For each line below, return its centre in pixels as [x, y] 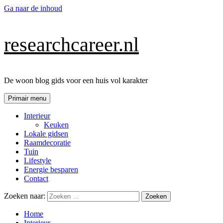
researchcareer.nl [71, 45]
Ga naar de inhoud [33, 8]
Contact [36, 178]
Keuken [56, 125]
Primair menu [27, 98]
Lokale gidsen [46, 134]
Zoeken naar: [25, 196]
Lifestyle [38, 161]
